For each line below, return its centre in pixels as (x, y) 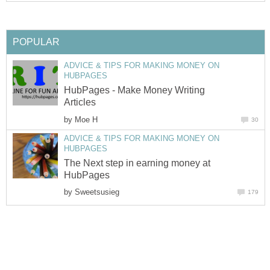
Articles (80, 102)
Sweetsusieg (97, 192)
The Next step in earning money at (137, 163)
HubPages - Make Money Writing (134, 90)
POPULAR (36, 42)
